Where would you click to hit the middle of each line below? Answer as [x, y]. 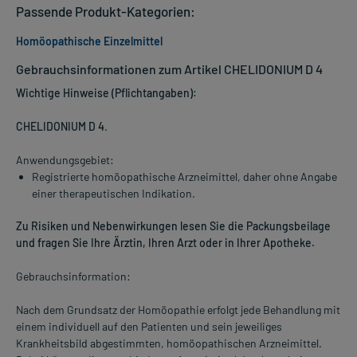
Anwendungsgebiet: [65, 160]
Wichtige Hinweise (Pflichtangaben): [106, 93]
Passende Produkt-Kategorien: [106, 12]
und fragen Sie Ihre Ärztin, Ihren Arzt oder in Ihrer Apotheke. [165, 243]
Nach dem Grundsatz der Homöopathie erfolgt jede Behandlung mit [178, 310]
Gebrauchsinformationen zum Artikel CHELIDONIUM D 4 [169, 69]
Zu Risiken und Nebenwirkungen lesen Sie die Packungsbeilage [173, 226]
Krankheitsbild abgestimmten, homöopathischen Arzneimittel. [169, 343]
